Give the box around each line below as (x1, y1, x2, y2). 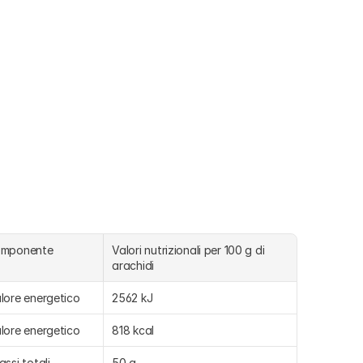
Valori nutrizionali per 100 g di (112, 243, 265, 257)
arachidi (112, 258, 155, 272)
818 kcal (112, 323, 155, 337)
